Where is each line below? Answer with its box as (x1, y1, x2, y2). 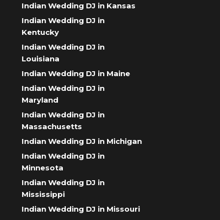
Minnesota (22, 163, 63, 173)
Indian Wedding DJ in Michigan (22, 137, 142, 146)
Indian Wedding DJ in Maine (22, 69, 130, 79)
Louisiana (22, 54, 59, 64)
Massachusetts (22, 122, 82, 132)
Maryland (22, 95, 58, 105)
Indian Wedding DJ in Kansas (22, 1, 136, 11)
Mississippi (22, 190, 65, 199)
